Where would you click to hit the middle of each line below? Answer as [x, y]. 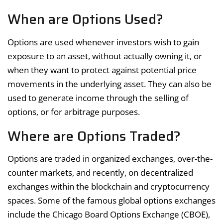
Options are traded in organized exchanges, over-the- [110, 159]
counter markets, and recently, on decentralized [100, 173]
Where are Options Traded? [94, 136]
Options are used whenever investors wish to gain [103, 42]
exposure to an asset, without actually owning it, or [105, 56]
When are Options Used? [85, 19]
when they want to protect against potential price [102, 70]
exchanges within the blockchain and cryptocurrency [109, 187]
